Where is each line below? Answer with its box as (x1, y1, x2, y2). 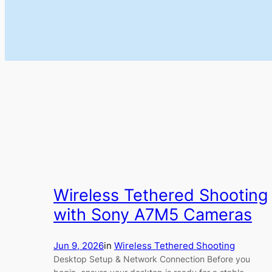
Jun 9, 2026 (53, 239, 104, 251)
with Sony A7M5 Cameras (53, 205, 252, 225)
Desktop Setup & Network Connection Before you (53, 253, 250, 264)
